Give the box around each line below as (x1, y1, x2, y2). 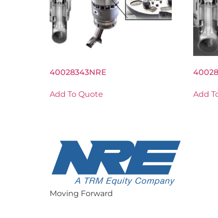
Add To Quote (50, 90, 103, 99)
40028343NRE (50, 68, 107, 77)
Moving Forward (50, 189, 113, 199)
